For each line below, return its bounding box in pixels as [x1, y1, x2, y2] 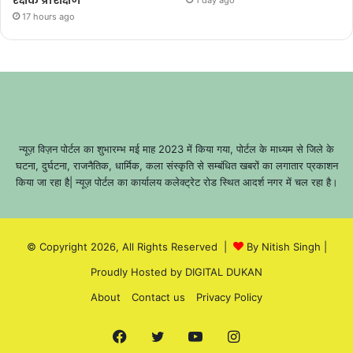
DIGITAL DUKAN [185, 265, 262, 278]
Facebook [127, 327, 193, 344]
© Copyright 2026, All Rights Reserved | [26, 240, 233, 253]
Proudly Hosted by [91, 265, 185, 278]
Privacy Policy [196, 290, 262, 303]
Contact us [132, 290, 185, 303]
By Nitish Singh [246, 240, 321, 253]
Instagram [239, 327, 307, 344]
